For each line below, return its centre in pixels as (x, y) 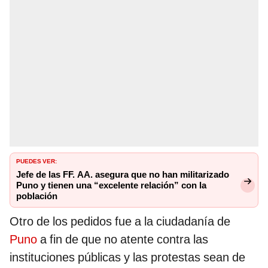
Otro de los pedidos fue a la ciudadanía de (120, 222)
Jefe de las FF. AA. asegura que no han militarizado (123, 175)
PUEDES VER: (36, 161)
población (37, 197)
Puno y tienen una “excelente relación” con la (111, 186)
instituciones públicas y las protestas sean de (127, 258)
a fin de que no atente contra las (124, 240)
